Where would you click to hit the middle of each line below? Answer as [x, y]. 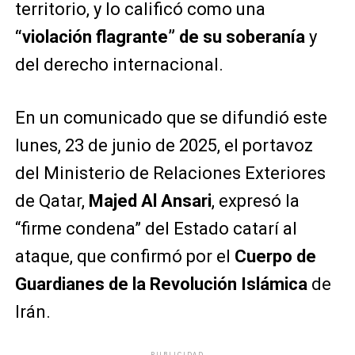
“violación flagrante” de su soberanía [160, 36]
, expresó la [255, 200]
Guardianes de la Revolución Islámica [161, 284]
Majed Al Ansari [150, 200]
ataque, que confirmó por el [124, 256]
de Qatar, [52, 200]
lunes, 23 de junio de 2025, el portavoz [164, 145]
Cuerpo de [275, 256]
